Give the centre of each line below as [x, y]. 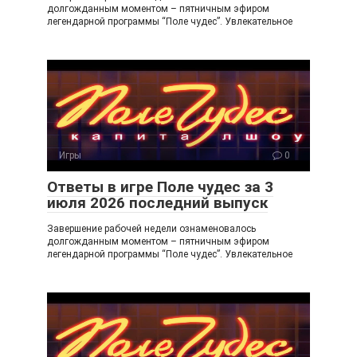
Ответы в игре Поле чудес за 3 [160, 187]
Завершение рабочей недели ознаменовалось [151, 229]
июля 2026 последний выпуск [157, 203]
